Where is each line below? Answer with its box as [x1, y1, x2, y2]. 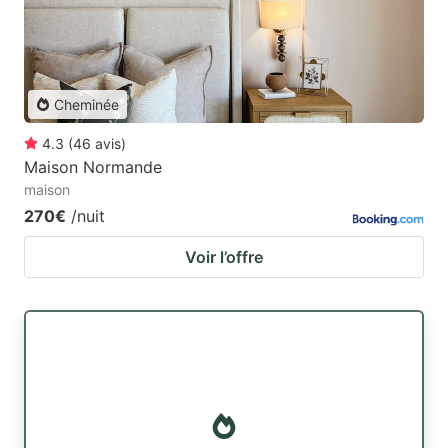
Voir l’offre [185, 246, 263, 267]
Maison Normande [24, 156, 162, 177]
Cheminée [54, 95, 119, 113]
